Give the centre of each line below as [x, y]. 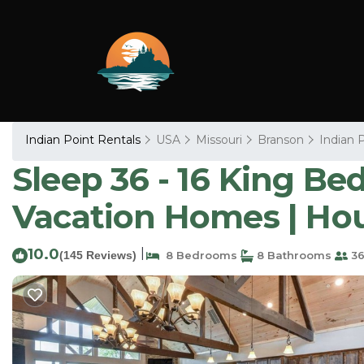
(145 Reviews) [98, 255]
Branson [281, 140]
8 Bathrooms [292, 255]
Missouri [219, 140]
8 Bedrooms [198, 255]
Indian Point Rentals [84, 140]
